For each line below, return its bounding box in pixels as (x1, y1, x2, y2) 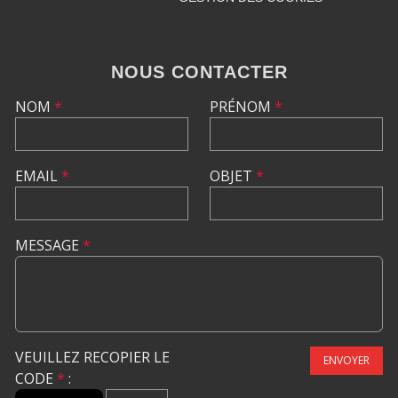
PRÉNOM (210, 97, 275, 117)
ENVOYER (323, 353, 370, 369)
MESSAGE (15, 235, 83, 256)
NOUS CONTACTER (110, 62, 288, 83)
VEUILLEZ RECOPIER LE (15, 347, 170, 368)
